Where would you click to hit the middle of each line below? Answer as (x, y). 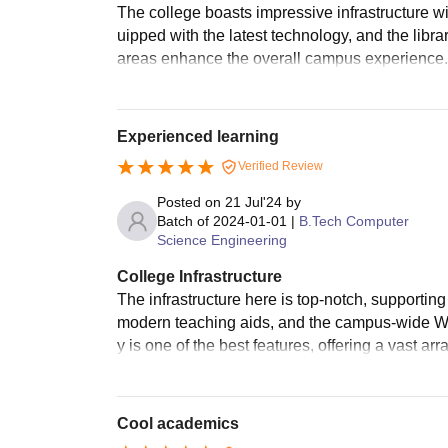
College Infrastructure (199, 276)
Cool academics (178, 423)
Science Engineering (222, 239)
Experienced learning (198, 137)
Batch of (183, 220)
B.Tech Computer (354, 220)
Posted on (191, 201)
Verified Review (279, 166)
